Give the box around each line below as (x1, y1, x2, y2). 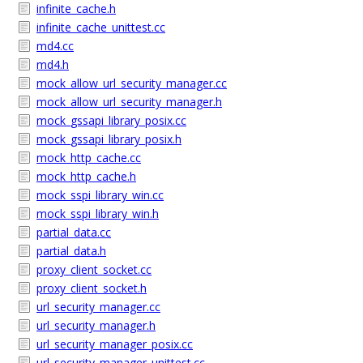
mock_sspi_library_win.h (36, 206, 159, 221)
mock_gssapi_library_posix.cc (36, 113, 186, 128)
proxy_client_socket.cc (36, 262, 152, 277)
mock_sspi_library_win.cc (36, 187, 164, 203)
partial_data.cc (36, 224, 111, 240)
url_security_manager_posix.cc (36, 336, 193, 352)
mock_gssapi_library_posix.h (36, 131, 181, 147)
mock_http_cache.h (36, 169, 136, 184)
